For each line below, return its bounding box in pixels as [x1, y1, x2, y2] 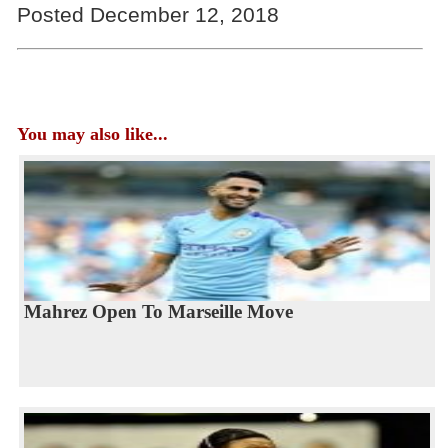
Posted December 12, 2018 [16, 3, 279, 27]
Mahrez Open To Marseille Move [23, 300, 293, 322]
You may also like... [16, 123, 168, 144]
